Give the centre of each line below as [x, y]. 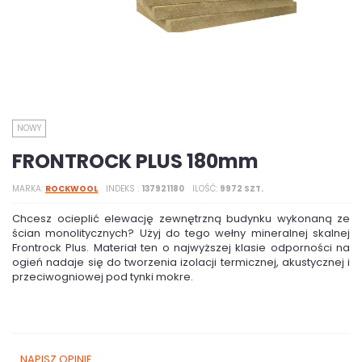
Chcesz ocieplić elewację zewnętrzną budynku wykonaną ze [181, 219]
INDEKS [122, 189]
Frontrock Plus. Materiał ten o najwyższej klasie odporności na [181, 248]
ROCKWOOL [72, 189]
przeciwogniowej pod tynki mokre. [103, 277]
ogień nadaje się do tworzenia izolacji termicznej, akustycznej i [181, 262]
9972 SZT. [242, 189]
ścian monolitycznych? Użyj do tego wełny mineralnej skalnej [181, 233]
